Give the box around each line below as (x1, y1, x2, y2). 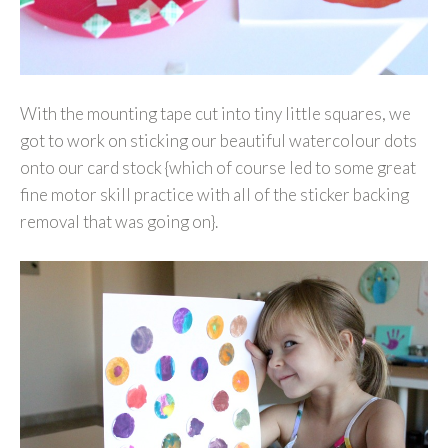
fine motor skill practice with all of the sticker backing (20, 184, 409, 206)
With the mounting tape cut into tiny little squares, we (20, 103, 411, 125)
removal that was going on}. (20, 211, 218, 233)
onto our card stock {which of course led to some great (20, 157, 416, 179)
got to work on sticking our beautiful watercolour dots (20, 130, 417, 152)
